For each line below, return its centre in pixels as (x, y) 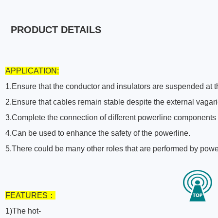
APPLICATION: (32, 71)
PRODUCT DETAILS (56, 30)
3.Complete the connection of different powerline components (111, 118)
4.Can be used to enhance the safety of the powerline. (98, 133)
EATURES (29, 196)
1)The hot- (23, 211)
